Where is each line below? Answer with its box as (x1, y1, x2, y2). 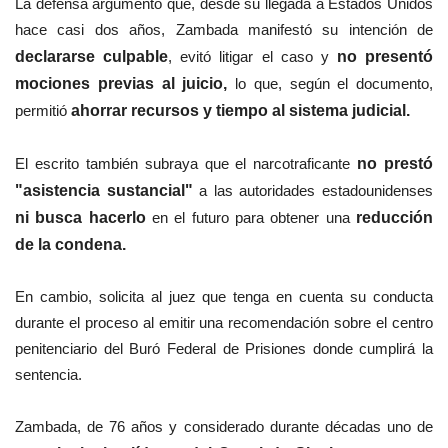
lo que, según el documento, (227, 75, 433, 93)
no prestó (357, 155, 433, 173)
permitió (15, 102, 67, 120)
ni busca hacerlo (15, 209, 152, 227)
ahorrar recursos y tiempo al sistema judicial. (67, 102, 410, 120)
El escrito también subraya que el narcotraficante (15, 155, 358, 173)
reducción (356, 209, 433, 227)
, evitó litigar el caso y (168, 48, 329, 66)
